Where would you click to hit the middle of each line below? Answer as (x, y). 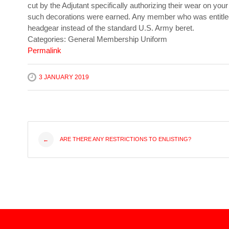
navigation (74, 167)
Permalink (44, 51)
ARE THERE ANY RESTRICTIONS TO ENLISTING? (125, 139)
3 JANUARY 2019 (64, 77)
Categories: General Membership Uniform (97, 39)
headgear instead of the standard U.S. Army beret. (111, 28)
